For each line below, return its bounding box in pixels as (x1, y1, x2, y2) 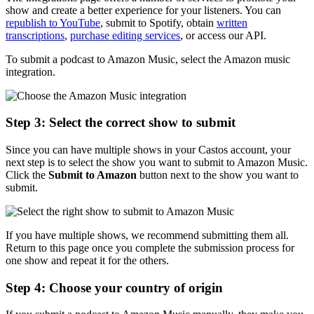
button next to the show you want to (137, 169, 299, 182)
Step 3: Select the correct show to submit (6, 115, 235, 130)
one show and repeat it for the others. (6, 254, 169, 267)
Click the (6, 169, 48, 182)
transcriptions (6, 29, 64, 41)
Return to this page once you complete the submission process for (6, 242, 294, 254)
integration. (6, 65, 58, 78)
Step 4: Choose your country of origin (6, 280, 223, 295)
